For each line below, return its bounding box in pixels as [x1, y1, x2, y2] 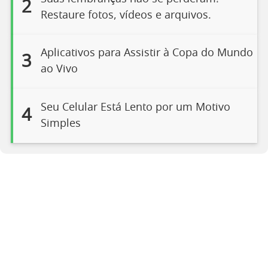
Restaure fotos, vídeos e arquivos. [40, 10, 211, 21]
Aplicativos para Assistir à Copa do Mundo [40, 48, 253, 59]
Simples [40, 118, 81, 129]
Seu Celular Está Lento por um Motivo [40, 102, 230, 113]
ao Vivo [40, 64, 78, 75]
